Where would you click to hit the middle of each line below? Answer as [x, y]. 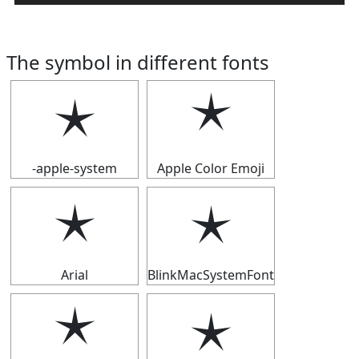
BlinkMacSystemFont [211, 275]
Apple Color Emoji [211, 168]
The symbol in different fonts [138, 62]
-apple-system [75, 168]
